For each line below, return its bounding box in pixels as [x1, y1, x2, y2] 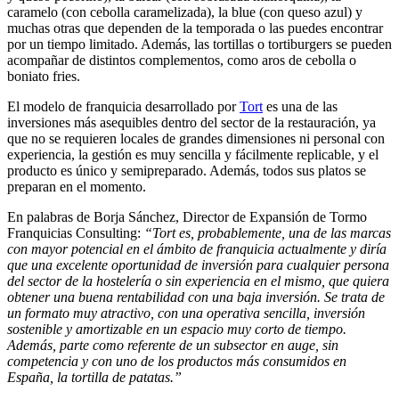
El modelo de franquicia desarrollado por [7, 98, 240, 114]
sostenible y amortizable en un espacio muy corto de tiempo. [7, 321, 346, 337]
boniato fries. [7, 68, 80, 84]
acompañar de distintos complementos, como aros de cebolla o [7, 52, 356, 68]
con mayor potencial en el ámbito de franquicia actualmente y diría [7, 240, 387, 256]
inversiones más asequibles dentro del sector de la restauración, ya [7, 114, 376, 130]
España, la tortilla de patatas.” [7, 369, 182, 385]
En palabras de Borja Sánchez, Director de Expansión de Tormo [7, 208, 367, 224]
